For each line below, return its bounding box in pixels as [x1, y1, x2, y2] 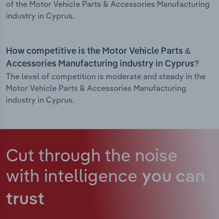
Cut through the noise [6, 144, 177, 166]
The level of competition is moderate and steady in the [6, 71, 206, 82]
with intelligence [6, 164, 142, 187]
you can [142, 169, 205, 186]
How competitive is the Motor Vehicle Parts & [6, 47, 191, 56]
